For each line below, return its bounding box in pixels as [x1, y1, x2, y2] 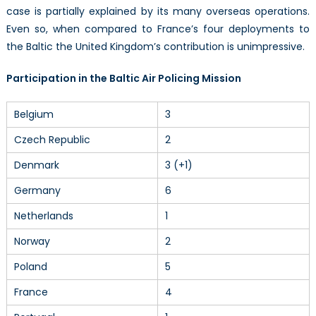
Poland [13, 259, 47, 274]
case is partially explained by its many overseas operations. [6, 4, 310, 18]
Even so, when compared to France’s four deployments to [6, 21, 310, 36]
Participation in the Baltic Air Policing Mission [6, 71, 241, 85]
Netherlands [13, 208, 73, 223]
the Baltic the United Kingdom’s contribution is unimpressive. [6, 39, 305, 54]
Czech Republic [13, 132, 90, 147]
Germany [13, 183, 61, 197]
